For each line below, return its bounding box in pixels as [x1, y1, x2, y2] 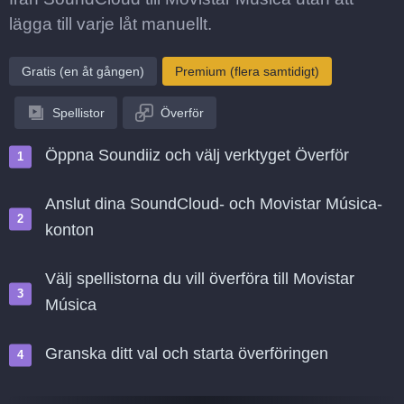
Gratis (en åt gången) [22, 64, 144, 78]
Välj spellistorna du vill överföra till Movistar [45, 270, 354, 288]
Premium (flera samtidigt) [175, 64, 319, 78]
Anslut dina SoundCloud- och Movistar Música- [45, 195, 382, 213]
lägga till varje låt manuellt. [9, 14, 212, 33]
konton [45, 221, 94, 239]
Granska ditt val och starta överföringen [45, 344, 328, 363]
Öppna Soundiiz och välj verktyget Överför [45, 146, 349, 164]
